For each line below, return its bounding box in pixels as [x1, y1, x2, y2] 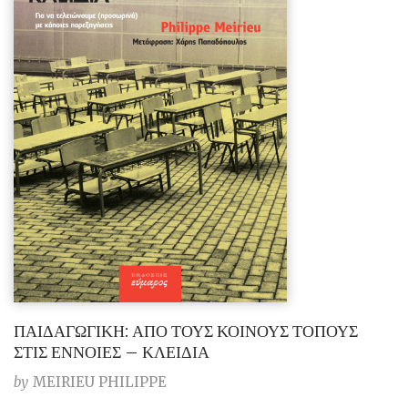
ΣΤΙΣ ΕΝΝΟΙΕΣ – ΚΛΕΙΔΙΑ [14, 341, 209, 362]
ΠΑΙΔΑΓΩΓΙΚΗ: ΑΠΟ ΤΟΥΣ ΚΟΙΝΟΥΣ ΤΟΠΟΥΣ [14, 320, 358, 342]
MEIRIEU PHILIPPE [33, 372, 167, 391]
